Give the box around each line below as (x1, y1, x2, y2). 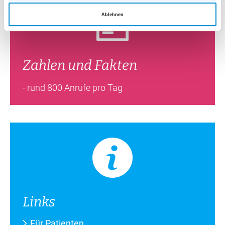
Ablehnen (101, 12, 124, 17)
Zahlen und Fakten (23, 57, 137, 74)
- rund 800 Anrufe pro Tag (23, 82, 123, 93)
